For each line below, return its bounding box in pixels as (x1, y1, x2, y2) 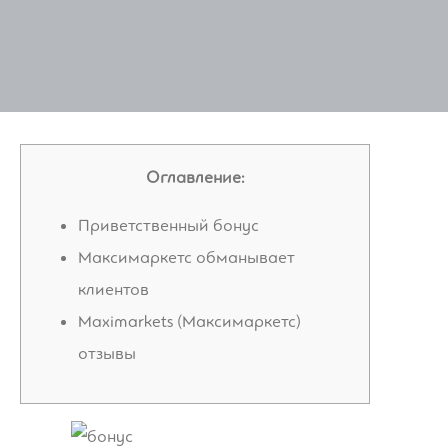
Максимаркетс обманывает (78, 246, 295, 268)
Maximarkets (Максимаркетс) (78, 310, 301, 332)
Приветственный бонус (78, 214, 259, 236)
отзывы (78, 342, 136, 364)
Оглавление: (145, 166, 245, 188)
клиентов (78, 278, 149, 300)
